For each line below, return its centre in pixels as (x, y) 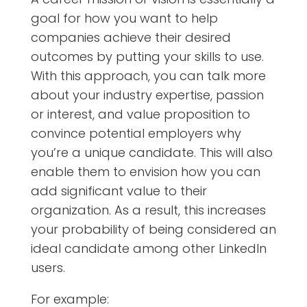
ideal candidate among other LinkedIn (148, 248)
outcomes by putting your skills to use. (147, 56)
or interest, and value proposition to (140, 114)
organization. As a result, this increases (148, 210)
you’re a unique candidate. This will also (151, 152)
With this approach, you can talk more (148, 75)
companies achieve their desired (131, 37)
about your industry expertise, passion (147, 95)
